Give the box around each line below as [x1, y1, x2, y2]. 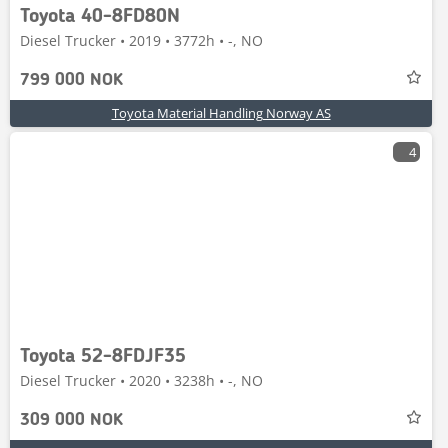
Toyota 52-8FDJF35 [20, 347, 186, 367]
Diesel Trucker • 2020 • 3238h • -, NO [20, 371, 263, 390]
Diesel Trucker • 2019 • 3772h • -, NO [20, 31, 263, 50]
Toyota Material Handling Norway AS [111, 104, 331, 122]
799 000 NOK [20, 71, 123, 89]
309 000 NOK [20, 411, 123, 429]
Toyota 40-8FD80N [20, 7, 180, 27]
